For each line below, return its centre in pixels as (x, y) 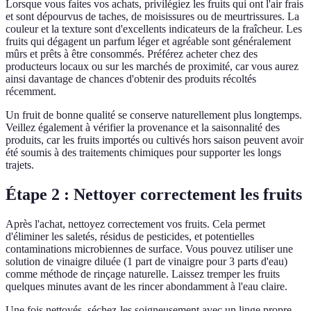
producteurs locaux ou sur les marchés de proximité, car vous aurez (152, 67)
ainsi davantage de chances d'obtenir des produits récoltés (131, 79)
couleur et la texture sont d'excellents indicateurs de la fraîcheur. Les (154, 29)
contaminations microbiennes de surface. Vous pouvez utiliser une (149, 249)
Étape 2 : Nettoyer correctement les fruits (154, 195)
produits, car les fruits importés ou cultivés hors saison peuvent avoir (154, 140)
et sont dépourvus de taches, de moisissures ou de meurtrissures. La (152, 17)
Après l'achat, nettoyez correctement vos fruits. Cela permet (135, 224)
